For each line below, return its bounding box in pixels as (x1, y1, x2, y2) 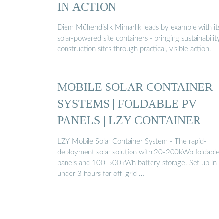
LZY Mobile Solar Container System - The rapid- (57, 137, 207, 145)
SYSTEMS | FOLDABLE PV (57, 97, 197, 110)
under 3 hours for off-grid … (57, 170, 144, 177)
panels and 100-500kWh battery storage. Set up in (57, 159, 217, 167)
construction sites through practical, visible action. (57, 45, 211, 53)
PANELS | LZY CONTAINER (57, 113, 201, 127)
